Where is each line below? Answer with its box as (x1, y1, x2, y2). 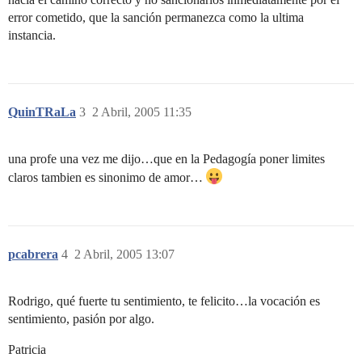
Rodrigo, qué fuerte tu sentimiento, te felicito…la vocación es (8, 294, 320, 308)
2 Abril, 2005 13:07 (74, 247, 175, 261)
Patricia (8, 343, 46, 356)
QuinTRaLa (8, 105, 76, 119)
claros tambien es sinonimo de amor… (8, 170, 206, 184)
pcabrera (8, 247, 58, 261)
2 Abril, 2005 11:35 (92, 105, 192, 119)
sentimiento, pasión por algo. (8, 312, 154, 326)
